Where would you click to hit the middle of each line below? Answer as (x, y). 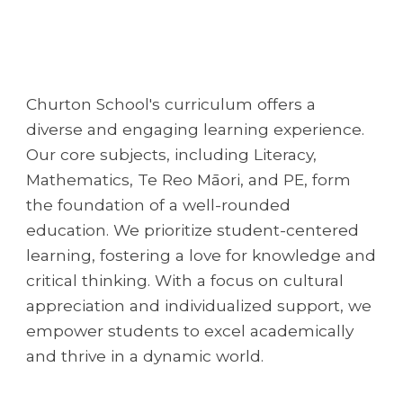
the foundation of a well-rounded (159, 205)
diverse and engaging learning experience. (196, 129)
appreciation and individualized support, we (199, 305)
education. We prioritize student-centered (193, 230)
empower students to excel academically (190, 331)
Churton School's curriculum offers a (171, 104)
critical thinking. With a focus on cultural (185, 280)
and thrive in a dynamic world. (148, 356)
